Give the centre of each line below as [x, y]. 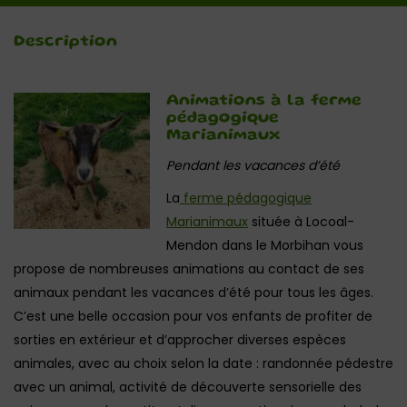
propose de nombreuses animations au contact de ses [189, 269]
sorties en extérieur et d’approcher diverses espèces [180, 340]
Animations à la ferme [264, 101]
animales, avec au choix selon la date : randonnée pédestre [203, 363]
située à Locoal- [301, 222]
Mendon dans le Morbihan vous [265, 245]
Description [65, 42]
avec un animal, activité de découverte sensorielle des [188, 387]
